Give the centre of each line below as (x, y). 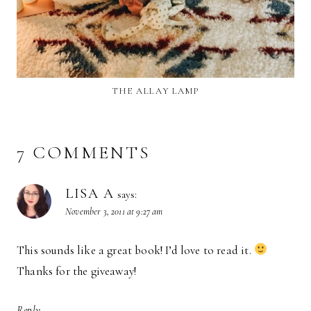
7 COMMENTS (84, 152)
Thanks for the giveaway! (77, 271)
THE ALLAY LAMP (155, 91)
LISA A (90, 193)
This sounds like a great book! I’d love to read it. (135, 250)
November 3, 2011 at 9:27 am (114, 211)
